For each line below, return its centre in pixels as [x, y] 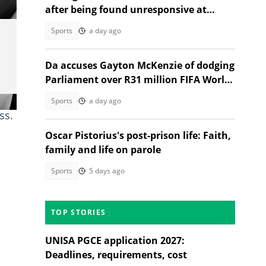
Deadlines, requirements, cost [116, 255]
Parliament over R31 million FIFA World [138, 80]
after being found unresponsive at [126, 9]
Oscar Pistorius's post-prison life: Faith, [138, 135]
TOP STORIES [79, 212]
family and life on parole [103, 150]
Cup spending [77, 94]
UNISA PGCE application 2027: [115, 240]
